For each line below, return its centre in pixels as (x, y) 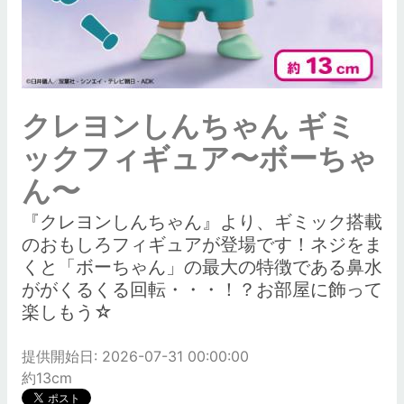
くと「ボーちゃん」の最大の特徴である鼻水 (202, 267)
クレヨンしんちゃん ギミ (189, 126)
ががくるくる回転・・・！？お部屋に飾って (202, 289)
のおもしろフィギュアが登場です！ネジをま (202, 244)
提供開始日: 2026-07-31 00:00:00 (135, 356)
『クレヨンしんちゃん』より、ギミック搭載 (202, 222)
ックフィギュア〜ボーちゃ (199, 158)
